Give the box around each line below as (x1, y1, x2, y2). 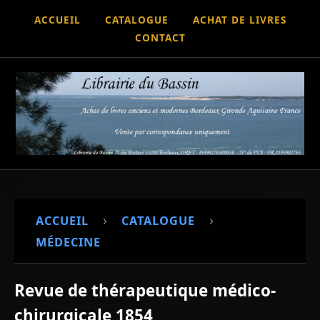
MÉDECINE (36, 234, 101, 250)
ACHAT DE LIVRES (192, 13, 286, 26)
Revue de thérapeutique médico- (14, 279, 276, 301)
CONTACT (134, 31, 186, 44)
